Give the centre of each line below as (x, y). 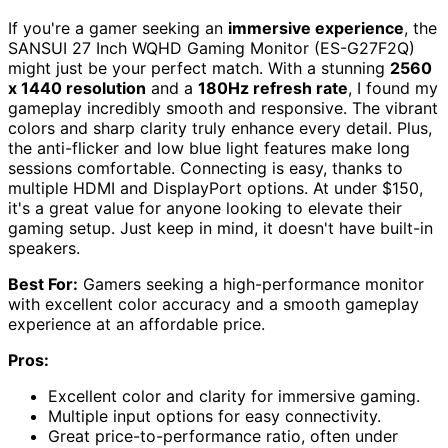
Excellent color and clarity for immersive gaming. (234, 396)
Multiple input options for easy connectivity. (214, 416)
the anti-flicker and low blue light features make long (209, 148)
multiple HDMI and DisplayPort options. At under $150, (215, 188)
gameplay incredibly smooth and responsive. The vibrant (223, 108)
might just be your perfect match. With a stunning (199, 68)
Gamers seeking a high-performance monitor (251, 284)
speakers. (44, 248)
